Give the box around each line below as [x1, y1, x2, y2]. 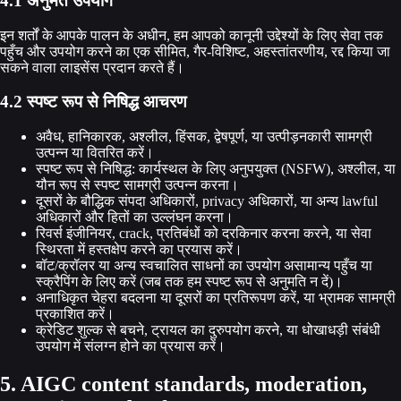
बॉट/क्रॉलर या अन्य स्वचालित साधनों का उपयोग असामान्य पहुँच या [36, 258, 372, 274]
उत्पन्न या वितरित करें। [36, 145, 154, 161]
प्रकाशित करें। [36, 306, 115, 322]
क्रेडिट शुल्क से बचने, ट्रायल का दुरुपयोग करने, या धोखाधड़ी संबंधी [36, 322, 380, 338]
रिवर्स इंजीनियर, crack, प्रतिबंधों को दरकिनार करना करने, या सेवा [36, 226, 371, 242]
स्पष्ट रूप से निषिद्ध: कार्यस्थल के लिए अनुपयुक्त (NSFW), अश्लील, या [36, 161, 396, 177]
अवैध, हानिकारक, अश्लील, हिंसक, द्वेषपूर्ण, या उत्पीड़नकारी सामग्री [36, 129, 372, 145]
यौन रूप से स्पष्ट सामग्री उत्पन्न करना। [36, 177, 239, 193]
